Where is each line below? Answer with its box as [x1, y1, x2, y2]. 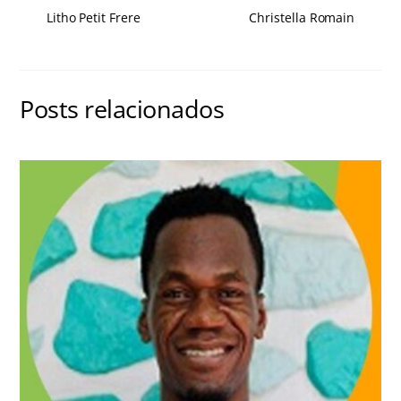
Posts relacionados [20, 92, 225, 125]
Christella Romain [249, 9, 355, 27]
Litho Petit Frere [46, 9, 141, 27]
